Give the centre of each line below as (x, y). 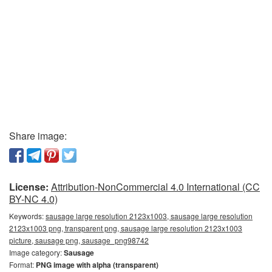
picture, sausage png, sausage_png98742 (79, 240)
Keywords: (27, 216)
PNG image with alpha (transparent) (97, 264)
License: (29, 186)
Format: (22, 264)
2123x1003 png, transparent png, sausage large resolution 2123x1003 (126, 228)
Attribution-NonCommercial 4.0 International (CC (155, 186)
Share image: (38, 135)
